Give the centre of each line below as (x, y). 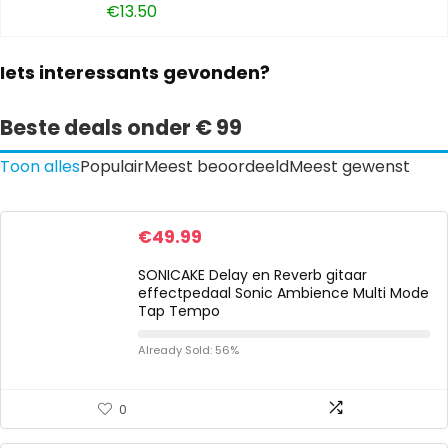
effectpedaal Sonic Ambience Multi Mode (283, 293)
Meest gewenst (349, 166)
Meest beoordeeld (216, 166)
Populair (112, 166)
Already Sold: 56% (188, 350)
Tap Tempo (179, 311)
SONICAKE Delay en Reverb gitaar (252, 275)
